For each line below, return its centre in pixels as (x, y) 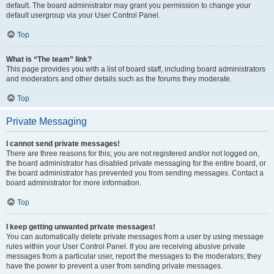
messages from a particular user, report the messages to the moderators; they (134, 256)
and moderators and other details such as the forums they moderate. (119, 79)
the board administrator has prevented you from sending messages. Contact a (135, 173)
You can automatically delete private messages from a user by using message (135, 236)
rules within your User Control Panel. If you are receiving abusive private (126, 246)
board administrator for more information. (74, 183)
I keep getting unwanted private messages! (81, 227)
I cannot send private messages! (63, 143)
